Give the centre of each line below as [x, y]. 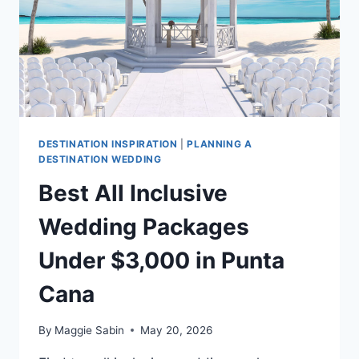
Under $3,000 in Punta [161, 261]
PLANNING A [220, 144]
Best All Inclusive [133, 194]
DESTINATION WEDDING [100, 159]
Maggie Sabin [90, 330]
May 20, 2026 [177, 330]
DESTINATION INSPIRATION [108, 144]
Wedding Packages [144, 227]
